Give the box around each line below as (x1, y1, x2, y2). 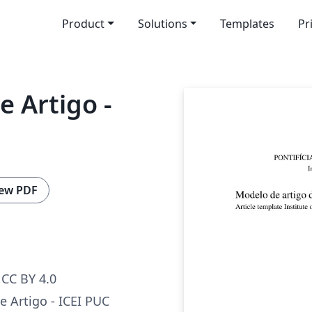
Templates (220, 16, 275, 31)
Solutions (137, 16, 187, 31)
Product (61, 16, 104, 31)
